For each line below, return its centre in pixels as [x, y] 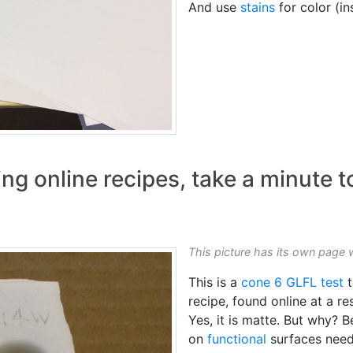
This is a [215, 282]
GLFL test [315, 282]
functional [237, 339]
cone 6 [262, 282]
